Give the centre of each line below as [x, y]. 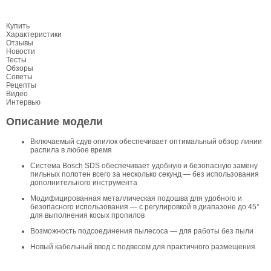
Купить [18, 26]
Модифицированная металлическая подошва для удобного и [136, 198]
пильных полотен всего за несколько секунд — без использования [145, 174]
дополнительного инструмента [84, 182]
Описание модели [54, 121]
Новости [21, 51]
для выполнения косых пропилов [87, 215]
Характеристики [34, 34]
